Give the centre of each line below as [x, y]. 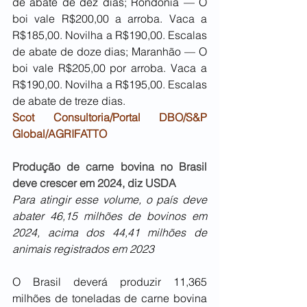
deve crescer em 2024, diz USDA [94, 183]
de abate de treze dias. [69, 101]
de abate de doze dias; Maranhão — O [110, 52]
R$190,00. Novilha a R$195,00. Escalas [110, 85]
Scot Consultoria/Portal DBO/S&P [110, 118]
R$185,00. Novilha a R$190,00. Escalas [110, 35]
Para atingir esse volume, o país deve [110, 200]
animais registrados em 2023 [83, 249]
